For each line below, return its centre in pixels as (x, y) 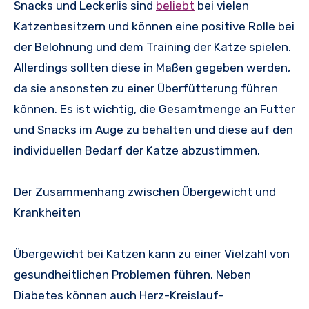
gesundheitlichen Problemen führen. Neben (132, 274)
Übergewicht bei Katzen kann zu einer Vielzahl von (152, 253)
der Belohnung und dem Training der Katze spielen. (152, 47)
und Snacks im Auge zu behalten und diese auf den (153, 129)
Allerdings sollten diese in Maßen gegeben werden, (152, 67)
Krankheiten (47, 212)
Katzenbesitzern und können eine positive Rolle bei (154, 26)
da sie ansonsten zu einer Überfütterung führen (146, 88)
